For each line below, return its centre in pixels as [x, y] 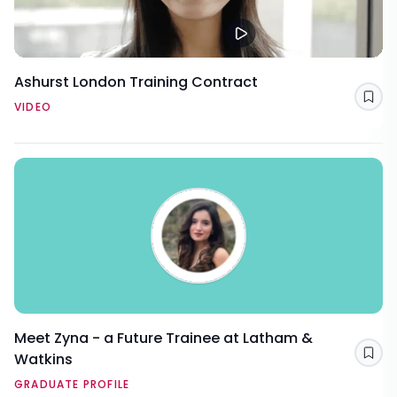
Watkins [43, 360]
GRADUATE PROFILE [72, 385]
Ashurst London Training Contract [136, 82]
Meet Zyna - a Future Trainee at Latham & [163, 339]
